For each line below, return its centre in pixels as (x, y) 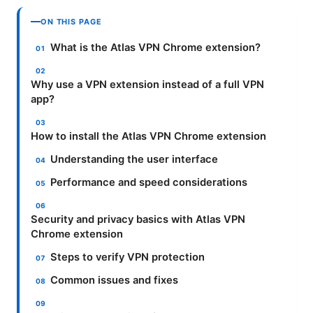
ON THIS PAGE (71, 21)
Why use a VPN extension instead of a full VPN (147, 84)
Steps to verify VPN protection (128, 257)
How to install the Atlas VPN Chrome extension (148, 136)
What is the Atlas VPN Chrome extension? (156, 47)
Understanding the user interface (134, 159)
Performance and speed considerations (149, 182)
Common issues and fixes (115, 280)
